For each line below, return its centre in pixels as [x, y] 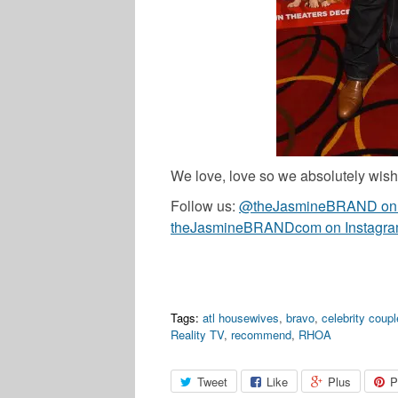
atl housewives [241, 318]
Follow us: [205, 206]
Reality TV [197, 335]
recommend [261, 335]
